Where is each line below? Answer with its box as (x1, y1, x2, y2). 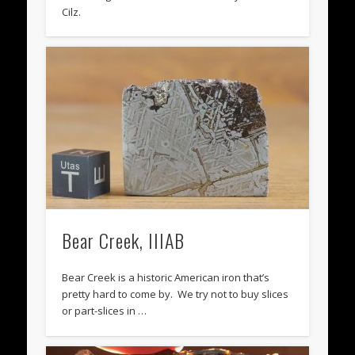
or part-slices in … (62, 303, 147, 319)
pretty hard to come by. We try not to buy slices (62, 287, 289, 302)
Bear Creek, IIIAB (62, 226, 185, 255)
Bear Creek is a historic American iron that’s (62, 270, 270, 285)
